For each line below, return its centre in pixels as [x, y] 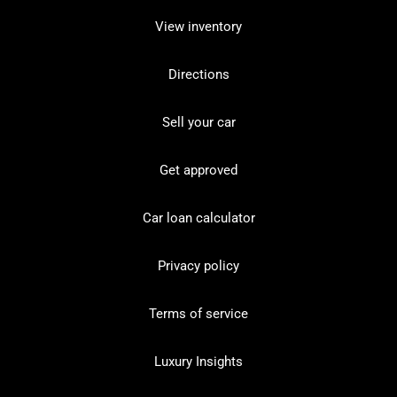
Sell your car [198, 122]
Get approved [198, 170]
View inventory [198, 27]
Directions [198, 74]
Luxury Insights [198, 362]
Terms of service [198, 314]
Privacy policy [198, 266]
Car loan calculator [198, 218]
